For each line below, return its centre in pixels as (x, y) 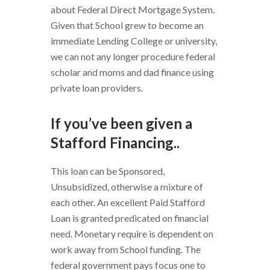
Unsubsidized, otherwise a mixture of (127, 186)
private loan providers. (97, 87)
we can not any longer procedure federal (133, 56)
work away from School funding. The (126, 249)
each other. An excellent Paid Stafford (128, 202)
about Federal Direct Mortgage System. (133, 9)
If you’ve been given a (121, 123)
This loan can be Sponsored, (108, 171)
